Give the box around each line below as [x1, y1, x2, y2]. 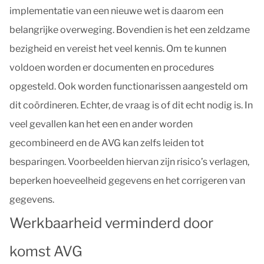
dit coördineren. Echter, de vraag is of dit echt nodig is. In [9, 100, 253, 111]
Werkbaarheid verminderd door [9, 214, 213, 232]
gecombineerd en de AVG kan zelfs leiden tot [9, 137, 204, 148]
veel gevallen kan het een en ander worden [9, 118, 193, 130]
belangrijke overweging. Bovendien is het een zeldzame [9, 24, 250, 35]
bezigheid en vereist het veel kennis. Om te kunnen [9, 43, 226, 54]
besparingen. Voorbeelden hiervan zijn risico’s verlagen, [9, 156, 249, 167]
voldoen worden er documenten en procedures [9, 62, 214, 73]
